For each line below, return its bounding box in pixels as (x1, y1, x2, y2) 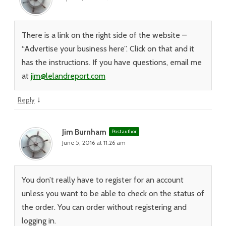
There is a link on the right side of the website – (22, 30, 187, 40)
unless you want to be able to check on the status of (22, 189, 204, 198)
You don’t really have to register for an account (22, 175, 184, 185)
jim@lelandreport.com (31, 71, 105, 81)
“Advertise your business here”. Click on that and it (22, 44, 194, 53)
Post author (111, 128, 137, 135)
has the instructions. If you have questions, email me (22, 58, 202, 67)
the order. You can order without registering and (22, 202, 187, 212)
